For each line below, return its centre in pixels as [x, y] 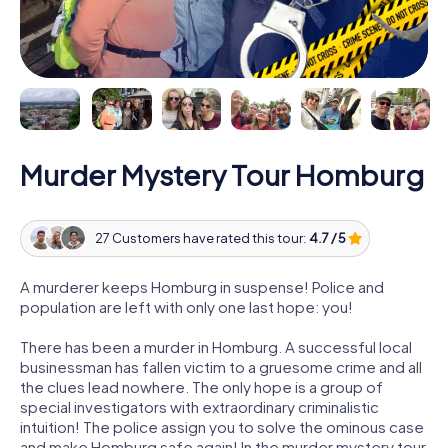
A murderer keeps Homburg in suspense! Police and [202, 286]
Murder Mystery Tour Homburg [222, 174]
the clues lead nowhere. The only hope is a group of [201, 386]
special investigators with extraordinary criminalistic [199, 406]
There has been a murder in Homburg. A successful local [216, 346]
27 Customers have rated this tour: [201, 238]
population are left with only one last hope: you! [186, 306]
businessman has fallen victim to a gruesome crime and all [221, 366]
